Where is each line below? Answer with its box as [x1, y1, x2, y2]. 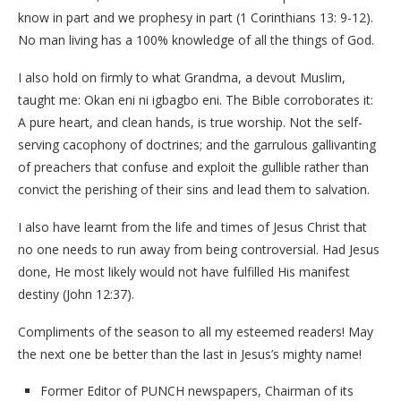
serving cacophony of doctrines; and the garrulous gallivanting [18, 136, 376, 153]
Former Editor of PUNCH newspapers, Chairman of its [40, 382, 354, 399]
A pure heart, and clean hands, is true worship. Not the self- [18, 114, 363, 131]
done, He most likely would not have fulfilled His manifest [18, 263, 350, 280]
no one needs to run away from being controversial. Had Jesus [18, 241, 380, 258]
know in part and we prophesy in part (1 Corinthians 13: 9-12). [18, 9, 373, 26]
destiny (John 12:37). [18, 286, 134, 303]
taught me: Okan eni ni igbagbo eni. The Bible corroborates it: [18, 91, 373, 108]
